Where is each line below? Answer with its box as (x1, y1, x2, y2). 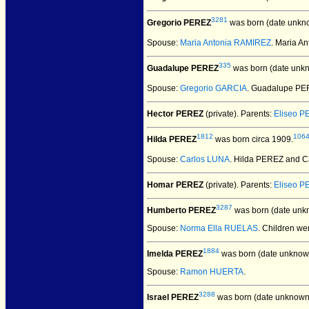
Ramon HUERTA (180, 267, 243, 277)
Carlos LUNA (180, 154, 230, 164)
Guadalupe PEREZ (147, 63, 219, 73)
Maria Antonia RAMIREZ (180, 38, 271, 48)
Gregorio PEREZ (147, 18, 211, 28)
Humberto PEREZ (147, 206, 216, 215)
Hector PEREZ (147, 109, 203, 119)
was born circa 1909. (213, 134, 293, 144)
